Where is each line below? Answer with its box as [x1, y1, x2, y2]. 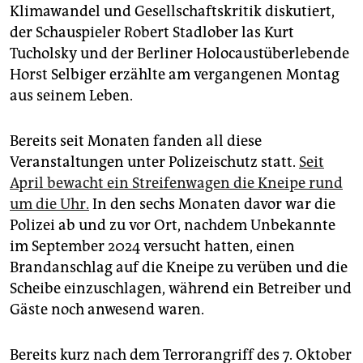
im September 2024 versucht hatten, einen [10, 237, 295, 256]
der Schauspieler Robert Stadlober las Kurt [10, 23, 294, 42]
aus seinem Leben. [10, 87, 133, 105]
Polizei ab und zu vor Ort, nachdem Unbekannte [10, 216, 335, 235]
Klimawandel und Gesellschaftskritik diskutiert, [10, 2, 335, 21]
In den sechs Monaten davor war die [89, 195, 335, 214]
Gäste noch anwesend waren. [10, 301, 204, 319]
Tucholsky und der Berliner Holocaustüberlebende [10, 45, 349, 63]
